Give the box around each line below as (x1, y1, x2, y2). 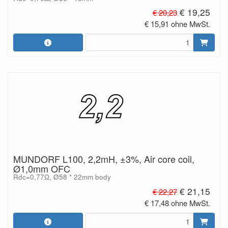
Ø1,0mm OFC (13, 162, 70, 175)
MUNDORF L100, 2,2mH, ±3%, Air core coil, (13, 152, 194, 165)
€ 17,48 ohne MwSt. (145, 197, 211, 208)
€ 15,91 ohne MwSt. (145, 18, 211, 30)
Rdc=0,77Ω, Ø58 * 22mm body (13, 172, 111, 182)
